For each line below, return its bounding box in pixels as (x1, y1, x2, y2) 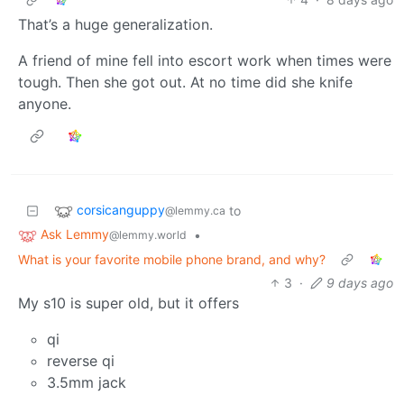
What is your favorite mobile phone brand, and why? (18, 251, 326, 267)
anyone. (18, 95, 71, 114)
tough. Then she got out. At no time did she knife (18, 73, 353, 92)
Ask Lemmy (41, 226, 109, 243)
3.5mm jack (47, 372, 126, 391)
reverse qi (47, 351, 115, 370)
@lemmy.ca (165, 204, 225, 218)
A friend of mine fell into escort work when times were (18, 51, 391, 70)
